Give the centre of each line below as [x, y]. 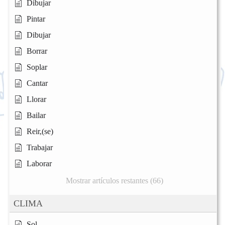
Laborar [39, 164]
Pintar [36, 19]
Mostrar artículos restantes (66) [114, 181]
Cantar [37, 83]
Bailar [36, 116]
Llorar [36, 99]
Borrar [37, 51]
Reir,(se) [40, 132]
